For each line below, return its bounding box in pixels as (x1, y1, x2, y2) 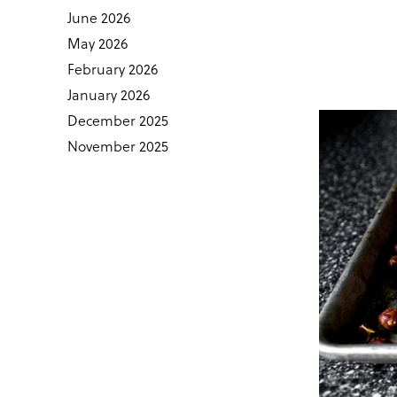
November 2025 (66, 136, 168, 156)
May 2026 (66, 34, 128, 53)
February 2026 (66, 59, 158, 79)
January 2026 (66, 85, 150, 105)
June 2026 (66, 8, 130, 27)
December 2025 (66, 111, 168, 130)
